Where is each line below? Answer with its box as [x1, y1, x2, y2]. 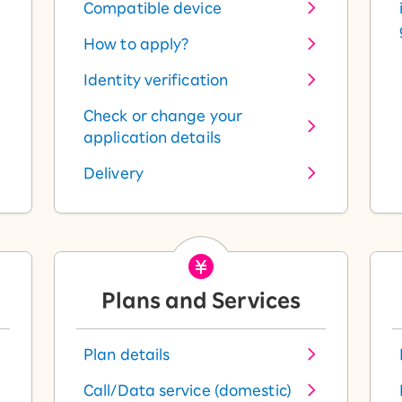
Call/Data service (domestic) [83, 383, 292, 398]
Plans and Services [101, 291, 301, 310]
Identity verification [83, 73, 229, 87]
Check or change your [83, 109, 243, 123]
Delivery [83, 166, 144, 180]
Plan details [83, 347, 170, 362]
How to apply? [83, 37, 189, 51]
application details [83, 130, 221, 144]
